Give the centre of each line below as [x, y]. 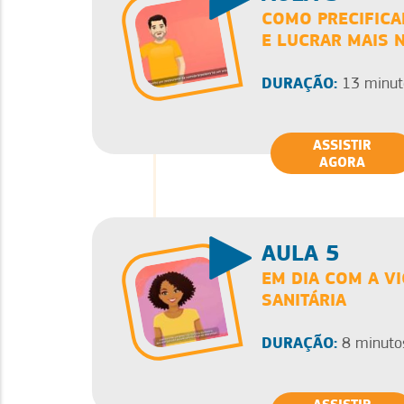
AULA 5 [301, 252]
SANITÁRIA [304, 299]
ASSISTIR [342, 144]
